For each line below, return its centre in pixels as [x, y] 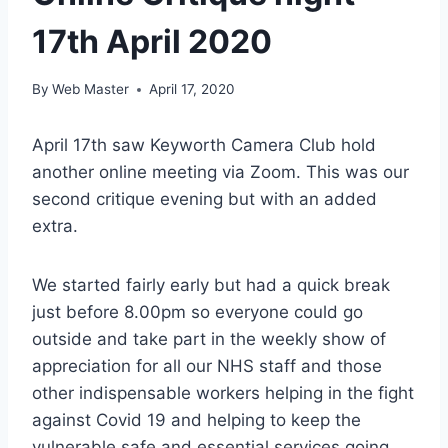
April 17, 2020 [192, 89]
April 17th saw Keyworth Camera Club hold [204, 145]
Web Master [91, 89]
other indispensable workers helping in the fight [223, 393]
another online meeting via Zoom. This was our [220, 172]
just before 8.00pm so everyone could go [197, 312]
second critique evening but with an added [204, 199]
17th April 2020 [152, 41]
